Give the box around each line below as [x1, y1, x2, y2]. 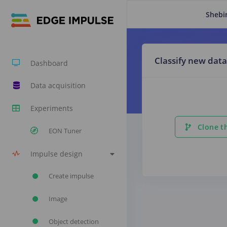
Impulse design [30, 148, 83, 159]
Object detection [49, 216, 99, 226]
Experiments [30, 103, 73, 113]
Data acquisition [30, 81, 86, 91]
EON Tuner [49, 126, 82, 135]
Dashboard [30, 58, 68, 68]
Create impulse [49, 171, 94, 181]
